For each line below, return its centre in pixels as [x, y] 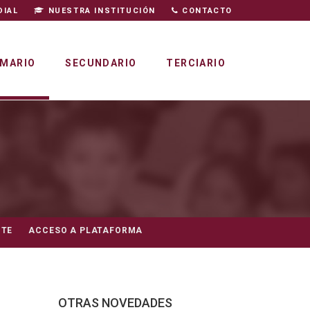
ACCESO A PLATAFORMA [86, 231]
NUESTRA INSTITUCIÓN [100, 11]
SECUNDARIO [101, 63]
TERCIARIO [196, 63]
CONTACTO [206, 11]
